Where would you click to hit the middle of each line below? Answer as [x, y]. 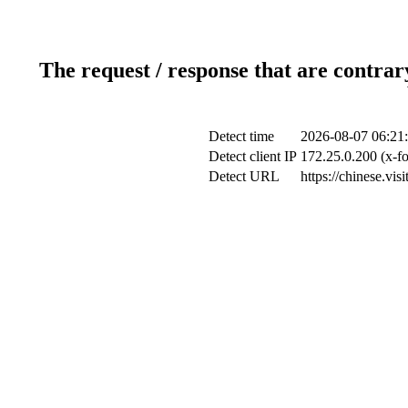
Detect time [241, 136]
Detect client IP [253, 156]
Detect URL [244, 176]
